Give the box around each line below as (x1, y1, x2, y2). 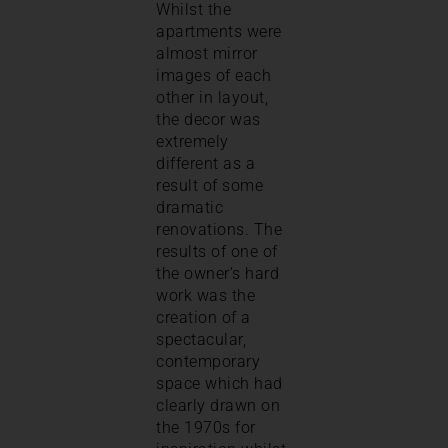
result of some (156, 175, 263, 195)
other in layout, (156, 87, 268, 107)
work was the (156, 285, 255, 305)
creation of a (156, 307, 251, 327)
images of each (156, 65, 271, 85)
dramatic (156, 197, 223, 217)
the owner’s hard (156, 263, 279, 283)
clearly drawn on (156, 395, 280, 415)
